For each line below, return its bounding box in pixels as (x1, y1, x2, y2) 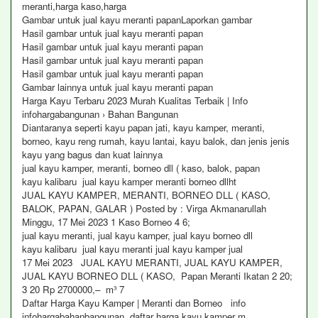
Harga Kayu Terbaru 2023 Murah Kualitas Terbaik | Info (22, 94, 251, 107)
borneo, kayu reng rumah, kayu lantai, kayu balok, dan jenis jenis (22, 134, 290, 148)
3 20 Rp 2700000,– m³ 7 (22, 283, 124, 296)
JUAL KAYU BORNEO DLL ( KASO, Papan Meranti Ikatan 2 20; (22, 269, 292, 283)
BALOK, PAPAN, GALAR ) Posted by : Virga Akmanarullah (22, 202, 266, 215)
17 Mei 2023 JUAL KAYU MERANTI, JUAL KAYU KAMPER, (22, 256, 283, 269)
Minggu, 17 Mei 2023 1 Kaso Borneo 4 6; (22, 215, 193, 229)
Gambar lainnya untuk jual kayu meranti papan (22, 80, 213, 94)
